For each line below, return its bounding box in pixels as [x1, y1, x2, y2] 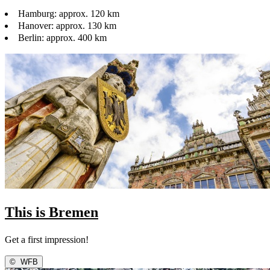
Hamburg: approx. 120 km [18, 8, 119, 19]
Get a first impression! [5, 234, 89, 245]
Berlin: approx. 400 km [18, 32, 107, 43]
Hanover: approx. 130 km [18, 20, 116, 31]
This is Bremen [5, 204, 98, 221]
